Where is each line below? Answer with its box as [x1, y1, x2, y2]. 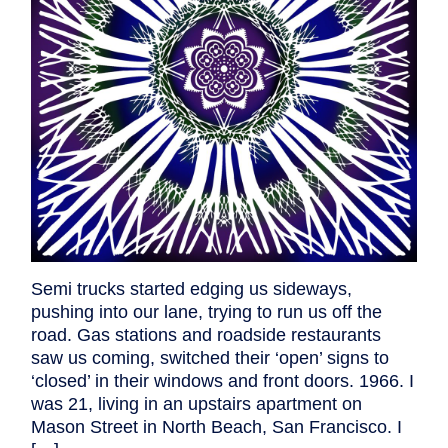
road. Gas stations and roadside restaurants [31, 325, 381, 346]
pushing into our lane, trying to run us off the [31, 302, 382, 323]
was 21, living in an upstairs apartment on [31, 394, 362, 415]
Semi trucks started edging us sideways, [31, 279, 352, 300]
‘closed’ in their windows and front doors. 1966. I [31, 371, 414, 392]
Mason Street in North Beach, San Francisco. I [31, 417, 402, 438]
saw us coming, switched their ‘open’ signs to [31, 348, 389, 369]
